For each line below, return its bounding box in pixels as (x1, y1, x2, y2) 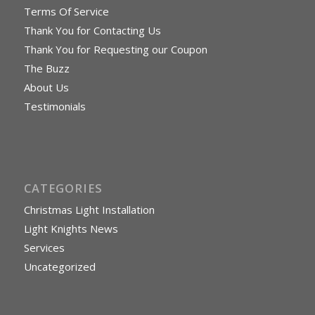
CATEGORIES (23, 180, 103, 197)
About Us (23, 80, 69, 95)
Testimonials (23, 99, 86, 114)
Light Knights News (23, 221, 118, 236)
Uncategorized (23, 259, 96, 274)
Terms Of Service (23, 4, 109, 19)
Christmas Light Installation (23, 202, 155, 217)
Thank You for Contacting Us (23, 23, 161, 38)
